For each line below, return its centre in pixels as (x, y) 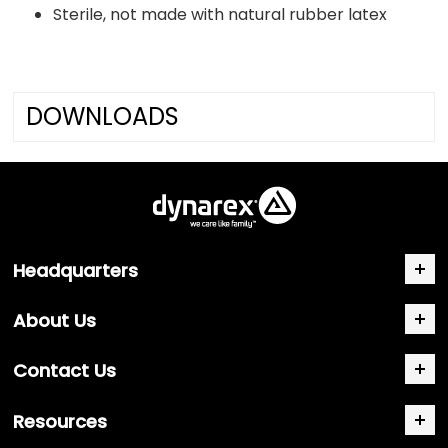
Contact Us (65, 371)
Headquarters (76, 270)
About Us (55, 320)
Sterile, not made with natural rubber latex (220, 14)
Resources (60, 421)
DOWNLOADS (103, 116)
